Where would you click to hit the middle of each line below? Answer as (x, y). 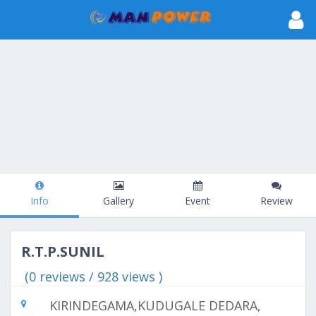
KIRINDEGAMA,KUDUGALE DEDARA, (155, 305)
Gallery (119, 201)
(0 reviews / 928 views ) (93, 276)
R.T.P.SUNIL (63, 251)
